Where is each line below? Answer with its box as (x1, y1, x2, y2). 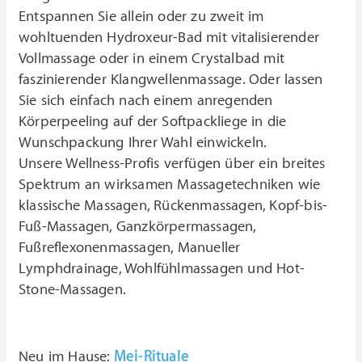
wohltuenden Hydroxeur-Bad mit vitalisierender (19, 29, 320, 46)
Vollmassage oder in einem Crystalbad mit (19, 50, 284, 67)
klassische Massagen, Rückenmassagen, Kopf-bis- (19, 197, 328, 214)
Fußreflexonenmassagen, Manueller (19, 239, 241, 256)
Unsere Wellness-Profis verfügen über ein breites (19, 155, 326, 172)
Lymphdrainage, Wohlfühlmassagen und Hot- (19, 260, 305, 277)
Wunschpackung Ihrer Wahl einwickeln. (19, 134, 267, 151)
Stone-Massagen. (19, 281, 126, 298)
